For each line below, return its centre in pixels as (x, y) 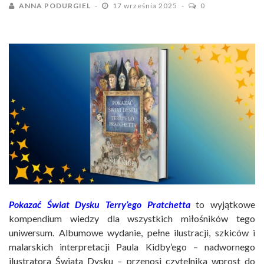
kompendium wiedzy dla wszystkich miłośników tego (132, 219)
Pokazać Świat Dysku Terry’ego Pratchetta (100, 204)
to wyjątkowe (223, 204)
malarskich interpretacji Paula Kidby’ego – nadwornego (132, 247)
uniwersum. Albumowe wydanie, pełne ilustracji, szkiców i (132, 233)
